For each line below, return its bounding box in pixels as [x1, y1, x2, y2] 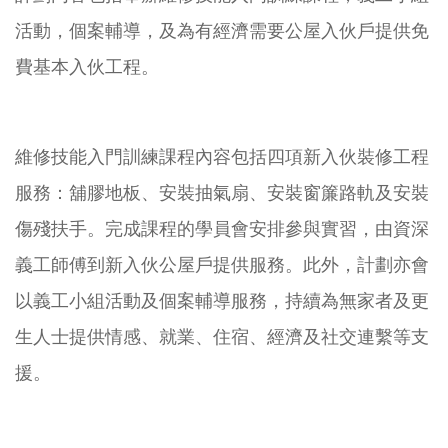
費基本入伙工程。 [15, 57, 159, 78]
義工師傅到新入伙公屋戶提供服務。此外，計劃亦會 [15, 255, 429, 276]
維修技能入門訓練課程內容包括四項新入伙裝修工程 [15, 147, 429, 168]
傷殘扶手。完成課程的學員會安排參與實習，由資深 [15, 219, 429, 240]
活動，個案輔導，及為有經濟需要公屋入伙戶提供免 [15, 21, 429, 42]
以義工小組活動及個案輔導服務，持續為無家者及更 [15, 291, 429, 312]
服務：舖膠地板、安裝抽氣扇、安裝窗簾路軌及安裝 [15, 183, 429, 204]
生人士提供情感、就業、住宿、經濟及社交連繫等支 [15, 327, 429, 348]
